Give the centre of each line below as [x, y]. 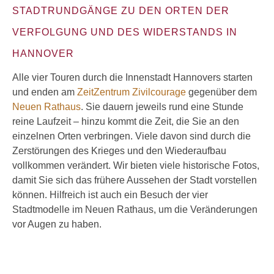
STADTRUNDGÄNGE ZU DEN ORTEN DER [121, 11]
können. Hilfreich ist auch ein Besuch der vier [110, 195]
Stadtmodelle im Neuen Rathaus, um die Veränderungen [135, 209]
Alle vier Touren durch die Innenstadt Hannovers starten [132, 77]
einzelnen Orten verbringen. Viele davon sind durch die [131, 136]
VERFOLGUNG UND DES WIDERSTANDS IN [125, 32]
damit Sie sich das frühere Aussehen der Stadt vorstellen [135, 180]
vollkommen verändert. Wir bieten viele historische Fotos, [136, 165]
